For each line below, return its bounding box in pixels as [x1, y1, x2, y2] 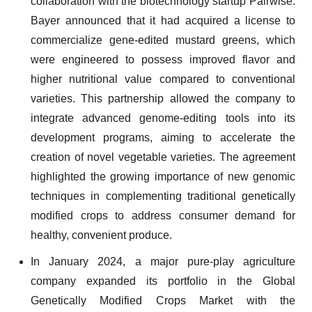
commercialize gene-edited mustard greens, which [31, 34, 295, 46]
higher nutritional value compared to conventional [31, 73, 295, 85]
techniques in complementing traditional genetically [31, 190, 295, 202]
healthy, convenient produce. [31, 229, 172, 241]
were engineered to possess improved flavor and [31, 54, 295, 65]
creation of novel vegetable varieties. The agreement [31, 151, 295, 163]
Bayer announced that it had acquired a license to [31, 15, 295, 26]
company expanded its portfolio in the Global [31, 275, 295, 287]
